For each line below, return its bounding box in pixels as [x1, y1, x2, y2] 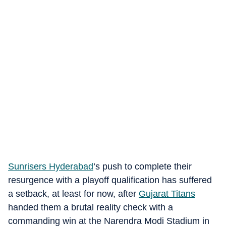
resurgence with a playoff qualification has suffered [8, 175, 212, 185]
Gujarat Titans [139, 189, 195, 199]
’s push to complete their [93, 161, 192, 172]
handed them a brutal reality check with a [8, 202, 173, 212]
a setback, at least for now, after [8, 189, 139, 199]
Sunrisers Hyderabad [8, 161, 93, 172]
